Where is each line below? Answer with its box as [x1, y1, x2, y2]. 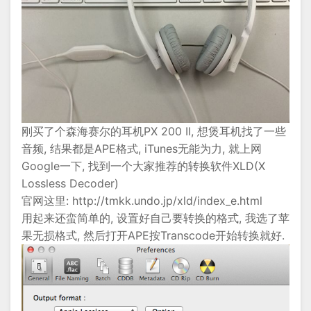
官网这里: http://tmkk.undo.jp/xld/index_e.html [22, 193, 262, 208]
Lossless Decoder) [22, 176, 119, 190]
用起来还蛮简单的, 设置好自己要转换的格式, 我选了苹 [22, 210, 289, 225]
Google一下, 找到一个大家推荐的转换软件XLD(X [22, 158, 265, 173]
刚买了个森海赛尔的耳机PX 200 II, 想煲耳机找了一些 [22, 124, 286, 138]
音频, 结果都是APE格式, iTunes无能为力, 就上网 [22, 141, 262, 155]
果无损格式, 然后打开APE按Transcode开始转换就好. [22, 228, 285, 242]
